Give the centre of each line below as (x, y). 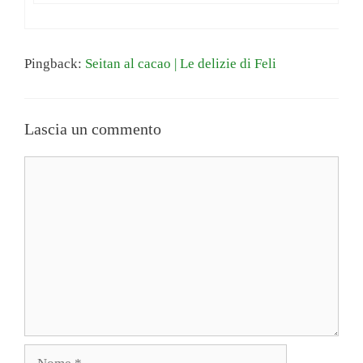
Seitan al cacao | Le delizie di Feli (181, 63)
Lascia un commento (93, 129)
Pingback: (55, 63)
